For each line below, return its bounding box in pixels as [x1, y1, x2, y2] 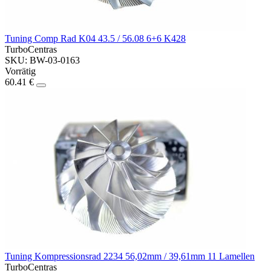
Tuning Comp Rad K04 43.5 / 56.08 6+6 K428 [5, 33, 186, 44]
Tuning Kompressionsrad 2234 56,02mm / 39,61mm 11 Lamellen [5, 250, 255, 261]
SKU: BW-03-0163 [5, 55, 80, 66]
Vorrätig [5, 66, 36, 77]
